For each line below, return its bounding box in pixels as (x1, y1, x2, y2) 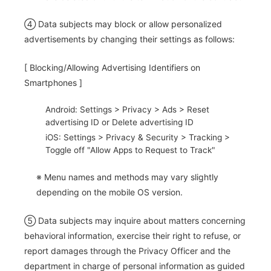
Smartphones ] (24, 77, 82, 88)
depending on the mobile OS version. (36, 187, 183, 197)
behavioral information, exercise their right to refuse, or (24, 230, 241, 241)
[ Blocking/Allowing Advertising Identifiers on (24, 62, 200, 73)
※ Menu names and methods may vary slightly (36, 172, 218, 182)
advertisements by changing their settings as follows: (24, 33, 235, 44)
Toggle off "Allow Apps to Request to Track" (45, 145, 215, 155)
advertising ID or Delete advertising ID (45, 117, 194, 128)
